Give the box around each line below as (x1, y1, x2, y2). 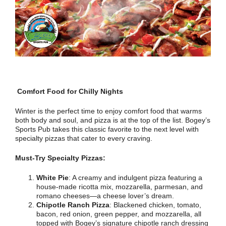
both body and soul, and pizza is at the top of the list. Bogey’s (15, 116, 210, 124)
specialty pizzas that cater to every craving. (15, 134, 152, 142)
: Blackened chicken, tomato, (109, 201, 201, 209)
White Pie (36, 174, 69, 182)
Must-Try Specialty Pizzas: (15, 154, 105, 162)
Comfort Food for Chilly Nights (17, 87, 123, 95)
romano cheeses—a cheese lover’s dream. (36, 192, 174, 200)
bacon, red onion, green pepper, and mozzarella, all (36, 210, 201, 218)
